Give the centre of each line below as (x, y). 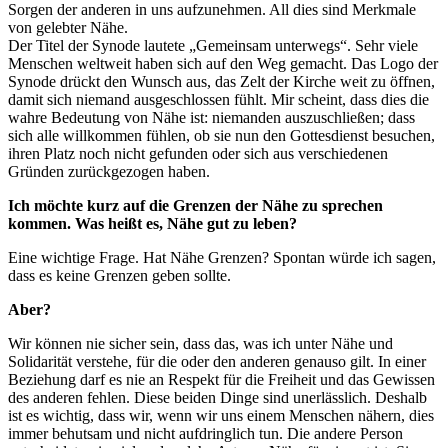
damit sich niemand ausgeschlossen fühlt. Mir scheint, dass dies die (218, 99)
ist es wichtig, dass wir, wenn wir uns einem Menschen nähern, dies (221, 415)
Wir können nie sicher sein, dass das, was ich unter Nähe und (200, 343)
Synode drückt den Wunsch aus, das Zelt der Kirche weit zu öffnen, (221, 81)
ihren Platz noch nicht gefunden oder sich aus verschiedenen (198, 153)
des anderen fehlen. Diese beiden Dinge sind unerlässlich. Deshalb (217, 397)
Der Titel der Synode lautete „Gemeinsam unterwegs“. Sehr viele (213, 45)
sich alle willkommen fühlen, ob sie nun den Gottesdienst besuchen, (221, 135)
